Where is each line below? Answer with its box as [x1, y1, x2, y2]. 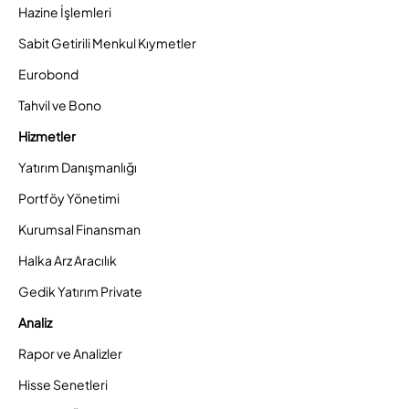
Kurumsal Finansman [18, 221, 141, 237]
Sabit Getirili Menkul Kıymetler [18, 35, 196, 51]
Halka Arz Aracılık [18, 252, 117, 268]
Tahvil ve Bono [18, 97, 101, 113]
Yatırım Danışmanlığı [18, 159, 137, 175]
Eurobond [18, 66, 79, 82]
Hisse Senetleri [18, 376, 108, 393]
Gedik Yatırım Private [18, 283, 142, 299]
